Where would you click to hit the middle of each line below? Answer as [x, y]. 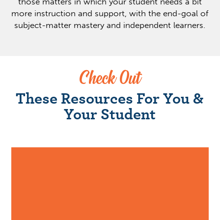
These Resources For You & [110, 98]
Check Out [110, 79]
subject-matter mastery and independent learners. [110, 25]
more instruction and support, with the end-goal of [110, 13]
